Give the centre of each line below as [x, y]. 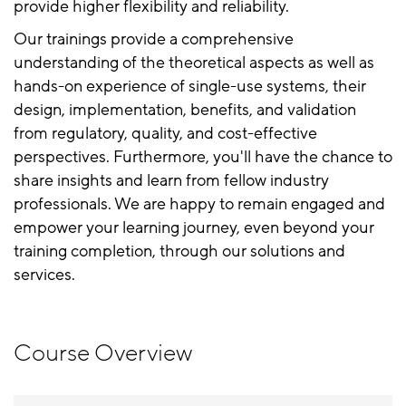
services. [44, 275]
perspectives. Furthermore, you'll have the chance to [203, 157]
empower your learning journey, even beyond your [194, 227]
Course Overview [103, 353]
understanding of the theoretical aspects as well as [194, 63]
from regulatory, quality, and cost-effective [165, 133]
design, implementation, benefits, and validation [185, 110]
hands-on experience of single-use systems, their [190, 86]
